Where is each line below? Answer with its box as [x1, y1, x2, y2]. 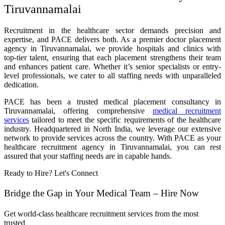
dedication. [4, 80, 39, 89]
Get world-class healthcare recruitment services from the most [4, 209, 198, 218]
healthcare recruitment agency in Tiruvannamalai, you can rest [4, 142, 221, 151]
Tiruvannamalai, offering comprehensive [4, 106, 153, 115]
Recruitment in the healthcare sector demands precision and [4, 26, 221, 35]
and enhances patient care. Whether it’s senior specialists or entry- [4, 62, 221, 71]
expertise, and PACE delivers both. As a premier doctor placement [4, 35, 221, 44]
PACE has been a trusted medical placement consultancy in [4, 97, 221, 106]
